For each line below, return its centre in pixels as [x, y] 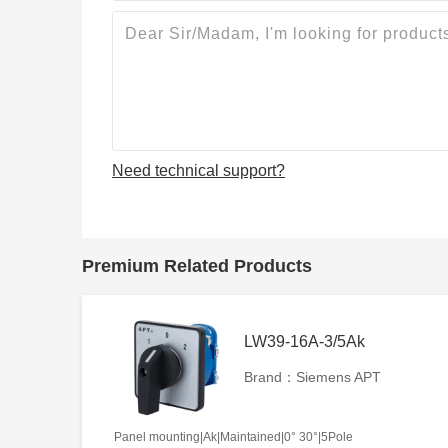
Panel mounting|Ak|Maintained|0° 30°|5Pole [233, 436]
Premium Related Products [197, 265]
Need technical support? [198, 170]
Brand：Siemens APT [312, 376]
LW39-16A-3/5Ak [304, 341]
